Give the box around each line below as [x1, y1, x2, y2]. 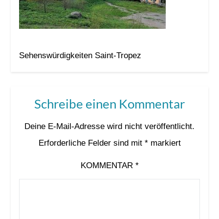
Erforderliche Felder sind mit [38, 138, 145, 148]
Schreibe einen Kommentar [34, 95, 185, 111]
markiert [148, 138, 181, 148]
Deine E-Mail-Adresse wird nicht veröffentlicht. [24, 121, 195, 131]
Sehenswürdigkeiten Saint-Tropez [19, 50, 141, 60]
